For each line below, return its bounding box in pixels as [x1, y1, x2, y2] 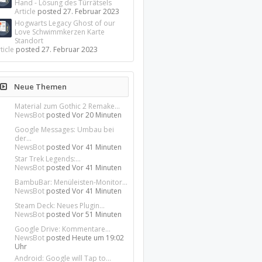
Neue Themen [12, 81, 67, 92]
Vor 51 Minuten [72, 209, 122, 219]
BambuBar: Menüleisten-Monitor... [15, 177, 128, 187]
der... [15, 133, 32, 143]
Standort [15, 36, 44, 46]
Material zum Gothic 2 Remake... [15, 101, 120, 111]
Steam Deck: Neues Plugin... [15, 201, 105, 211]
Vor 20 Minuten [72, 110, 122, 120]
